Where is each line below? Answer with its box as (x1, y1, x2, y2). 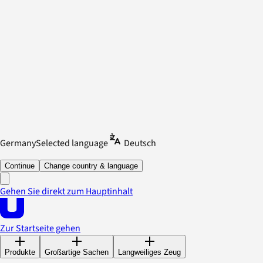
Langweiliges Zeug (118, 247, 181, 257)
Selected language (36, 136, 108, 150)
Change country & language (44, 161, 138, 170)
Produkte (5, 247, 35, 257)
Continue (5, 161, 35, 170)
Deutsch (124, 136, 156, 150)
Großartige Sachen (45, 247, 109, 257)
